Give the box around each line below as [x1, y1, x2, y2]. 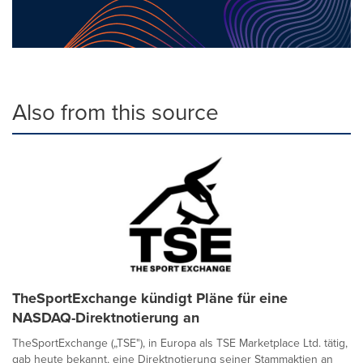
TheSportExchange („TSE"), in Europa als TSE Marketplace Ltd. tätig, [12, 335, 348, 352]
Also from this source [12, 96, 219, 129]
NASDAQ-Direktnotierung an [12, 307, 199, 328]
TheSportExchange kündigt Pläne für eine [12, 288, 288, 309]
